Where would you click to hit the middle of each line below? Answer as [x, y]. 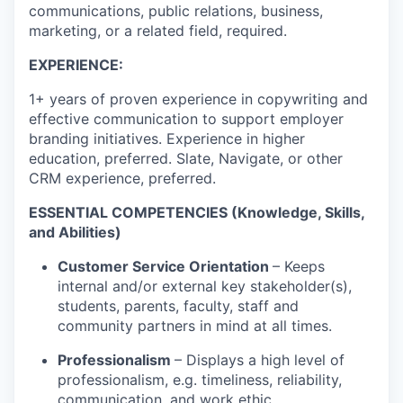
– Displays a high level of [260, 359]
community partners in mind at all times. [195, 325]
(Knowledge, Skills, [296, 212]
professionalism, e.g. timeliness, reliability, [200, 379]
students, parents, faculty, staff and [178, 305]
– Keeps [299, 266]
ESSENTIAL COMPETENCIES [128, 212]
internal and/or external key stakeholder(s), [205, 286]
